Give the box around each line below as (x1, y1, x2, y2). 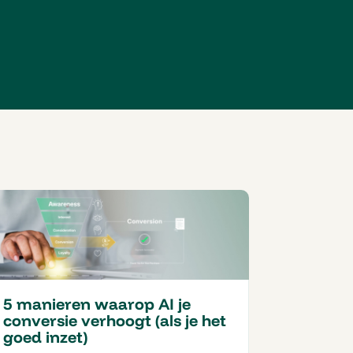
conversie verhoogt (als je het (3, 310, 226, 331)
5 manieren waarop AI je (3, 294, 191, 314)
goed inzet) (3, 327, 87, 347)
